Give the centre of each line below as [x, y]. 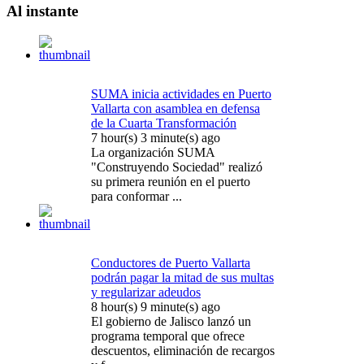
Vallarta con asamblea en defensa [175, 109]
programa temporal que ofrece [168, 336]
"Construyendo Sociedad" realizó [177, 167]
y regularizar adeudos [146, 292]
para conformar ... [136, 197]
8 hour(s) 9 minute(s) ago [156, 307]
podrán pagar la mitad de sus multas [182, 278]
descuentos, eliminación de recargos [183, 351]
